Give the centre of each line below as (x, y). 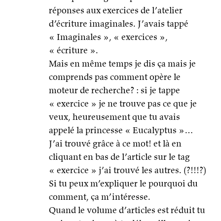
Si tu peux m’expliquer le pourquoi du (123, 184)
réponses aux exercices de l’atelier (116, 10)
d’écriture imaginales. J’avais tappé (119, 24)
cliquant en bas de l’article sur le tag (119, 157)
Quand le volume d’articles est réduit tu (127, 210)
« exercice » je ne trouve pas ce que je (123, 104)
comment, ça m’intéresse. (100, 197)
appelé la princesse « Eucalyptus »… (121, 130)
